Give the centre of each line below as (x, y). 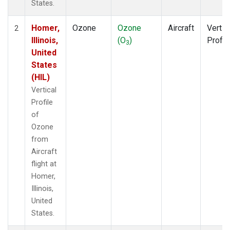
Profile (42, 102)
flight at (44, 164)
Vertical (44, 90)
